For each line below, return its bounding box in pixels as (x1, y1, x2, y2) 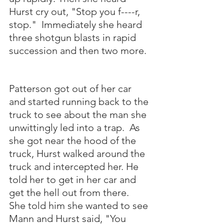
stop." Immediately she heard (9, 18, 144, 30)
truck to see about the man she (9, 108, 149, 120)
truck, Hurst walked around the (9, 147, 147, 159)
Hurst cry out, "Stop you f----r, (9, 5, 142, 17)
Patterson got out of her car (9, 82, 134, 94)
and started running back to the (9, 95, 151, 107)
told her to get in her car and (9, 173, 138, 185)
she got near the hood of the (9, 134, 138, 146)
